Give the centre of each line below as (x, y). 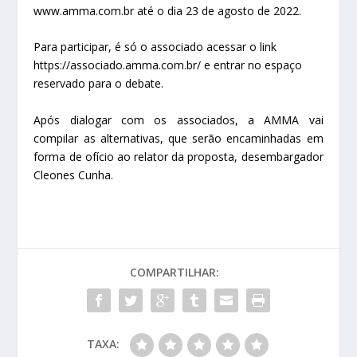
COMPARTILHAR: (175, 272)
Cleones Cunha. (74, 175)
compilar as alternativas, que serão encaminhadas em (178, 138)
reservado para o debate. (99, 84)
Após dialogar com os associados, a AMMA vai (178, 120)
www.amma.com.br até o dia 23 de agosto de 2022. (168, 11)
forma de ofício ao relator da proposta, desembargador (178, 156)
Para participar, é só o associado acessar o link (155, 47)
